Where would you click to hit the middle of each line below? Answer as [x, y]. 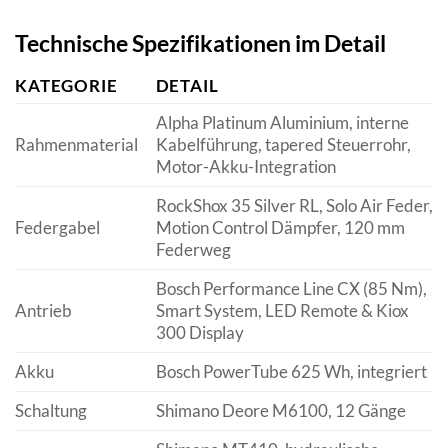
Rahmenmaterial [76, 145]
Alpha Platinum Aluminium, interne [282, 123]
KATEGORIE [66, 86]
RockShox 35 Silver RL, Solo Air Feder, [294, 206]
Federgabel [57, 228]
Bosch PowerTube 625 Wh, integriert [291, 372]
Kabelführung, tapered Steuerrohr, [283, 145]
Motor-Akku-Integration [245, 167]
